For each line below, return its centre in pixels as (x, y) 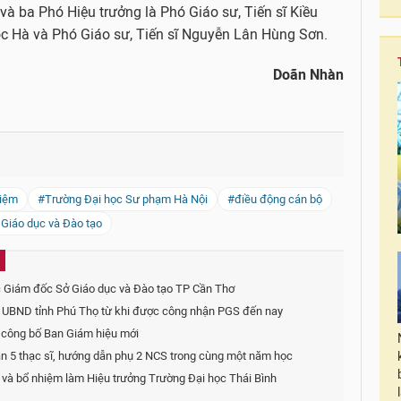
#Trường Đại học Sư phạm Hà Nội (123, 199)
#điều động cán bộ (275, 199)
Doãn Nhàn (308, 74)
